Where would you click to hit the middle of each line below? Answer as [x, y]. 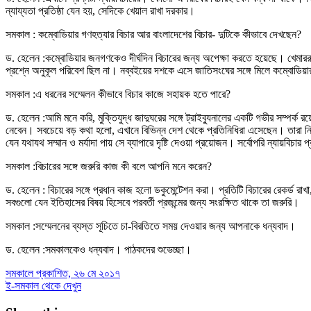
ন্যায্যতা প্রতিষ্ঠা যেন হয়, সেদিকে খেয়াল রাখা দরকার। [100, 11]
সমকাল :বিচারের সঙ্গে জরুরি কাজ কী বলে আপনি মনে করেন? [109, 167]
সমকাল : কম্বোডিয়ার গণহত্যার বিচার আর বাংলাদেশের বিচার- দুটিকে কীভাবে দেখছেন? [153, 35]
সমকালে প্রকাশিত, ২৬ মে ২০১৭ [63, 274]
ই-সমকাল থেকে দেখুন [43, 286]
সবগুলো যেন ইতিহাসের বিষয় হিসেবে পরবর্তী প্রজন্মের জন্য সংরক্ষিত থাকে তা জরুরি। [152, 203]
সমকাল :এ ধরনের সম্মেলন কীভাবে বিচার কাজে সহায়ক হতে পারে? [118, 94]
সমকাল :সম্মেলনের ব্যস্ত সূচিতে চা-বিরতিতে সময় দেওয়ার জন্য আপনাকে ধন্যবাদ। [151, 226]
